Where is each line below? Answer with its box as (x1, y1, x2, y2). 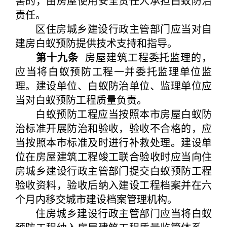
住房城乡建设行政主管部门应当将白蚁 (15, 206, 212, 220)
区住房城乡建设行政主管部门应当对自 (15, 21, 212, 36)
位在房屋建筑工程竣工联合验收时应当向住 (15, 149, 212, 164)
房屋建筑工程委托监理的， (78, 50, 212, 64)
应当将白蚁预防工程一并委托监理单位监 (15, 64, 212, 79)
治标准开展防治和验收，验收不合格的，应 (15, 121, 212, 135)
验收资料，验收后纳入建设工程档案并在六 (15, 177, 212, 192)
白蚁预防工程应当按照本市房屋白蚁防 (15, 106, 212, 121)
